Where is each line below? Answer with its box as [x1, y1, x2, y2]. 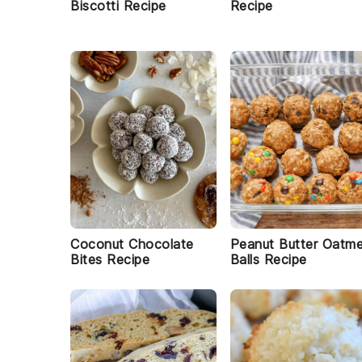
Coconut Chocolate [70, 236, 194, 252]
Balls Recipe [229, 251, 307, 267]
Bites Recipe [70, 251, 149, 267]
